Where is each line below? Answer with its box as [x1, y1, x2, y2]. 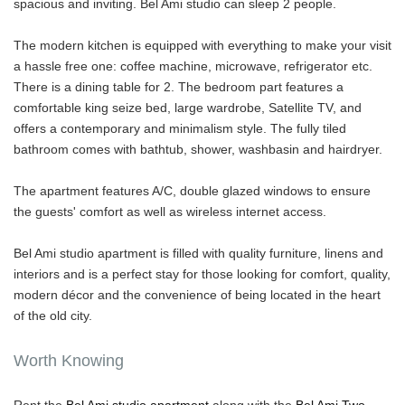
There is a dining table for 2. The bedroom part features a [14, 80, 344, 95]
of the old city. [14, 308, 92, 324]
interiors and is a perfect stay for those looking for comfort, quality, [14, 267, 391, 282]
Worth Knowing [14, 352, 124, 371]
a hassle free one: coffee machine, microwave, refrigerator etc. [14, 59, 372, 74]
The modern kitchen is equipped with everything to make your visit [14, 38, 391, 53]
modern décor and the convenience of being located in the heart [14, 287, 381, 303]
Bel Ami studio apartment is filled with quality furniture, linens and [14, 246, 383, 261]
